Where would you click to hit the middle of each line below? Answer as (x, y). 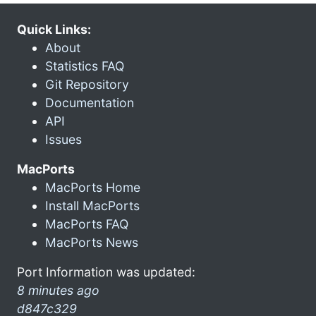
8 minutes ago (58, 290)
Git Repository (87, 84)
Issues (63, 139)
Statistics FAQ (85, 66)
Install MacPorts (92, 205)
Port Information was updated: (106, 272)
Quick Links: (54, 29)
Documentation (90, 102)
